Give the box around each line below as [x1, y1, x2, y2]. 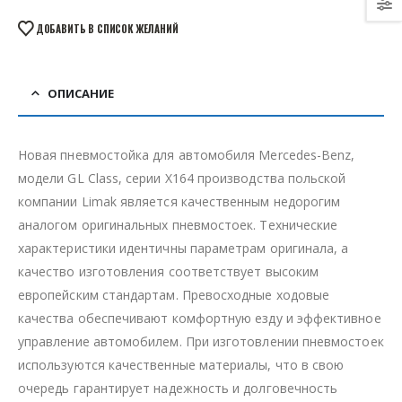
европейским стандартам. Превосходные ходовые [18, 286, 330, 304]
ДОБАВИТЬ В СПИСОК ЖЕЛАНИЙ [35, 21, 179, 36]
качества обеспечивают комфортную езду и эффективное [18, 310, 381, 328]
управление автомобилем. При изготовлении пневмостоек [18, 333, 384, 351]
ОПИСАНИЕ [48, 85, 114, 102]
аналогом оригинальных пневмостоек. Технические [18, 216, 338, 234]
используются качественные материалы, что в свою [18, 356, 345, 374]
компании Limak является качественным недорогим [18, 193, 341, 211]
